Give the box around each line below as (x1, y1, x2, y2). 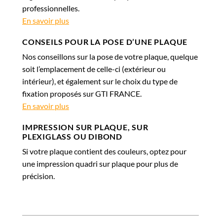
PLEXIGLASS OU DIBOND (22, 132, 123, 142)
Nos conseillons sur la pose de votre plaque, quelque (22, 52, 198, 62)
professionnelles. (22, 3, 79, 13)
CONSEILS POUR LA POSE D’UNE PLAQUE (22, 37, 188, 47)
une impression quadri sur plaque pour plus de (22, 159, 178, 169)
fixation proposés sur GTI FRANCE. (22, 89, 142, 99)
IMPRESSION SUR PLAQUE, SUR (22, 122, 148, 132)
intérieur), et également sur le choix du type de (22, 76, 178, 86)
